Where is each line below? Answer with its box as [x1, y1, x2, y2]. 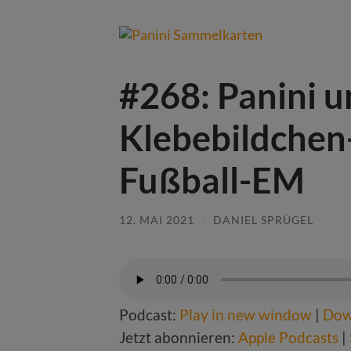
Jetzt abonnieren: [119, 327, 238, 346]
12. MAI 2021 [119, 213, 194, 227]
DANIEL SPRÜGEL [213, 213, 313, 227]
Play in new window [179, 305, 312, 324]
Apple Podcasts [238, 327, 338, 346]
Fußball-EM [119, 159, 305, 202]
